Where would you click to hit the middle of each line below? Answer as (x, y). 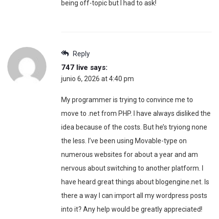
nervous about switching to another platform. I (132, 168)
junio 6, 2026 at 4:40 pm (98, 78)
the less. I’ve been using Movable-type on (124, 141)
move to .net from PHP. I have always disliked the (136, 113)
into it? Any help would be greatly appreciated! (132, 209)
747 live (75, 67)
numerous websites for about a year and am (130, 154)
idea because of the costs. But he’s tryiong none (134, 127)
